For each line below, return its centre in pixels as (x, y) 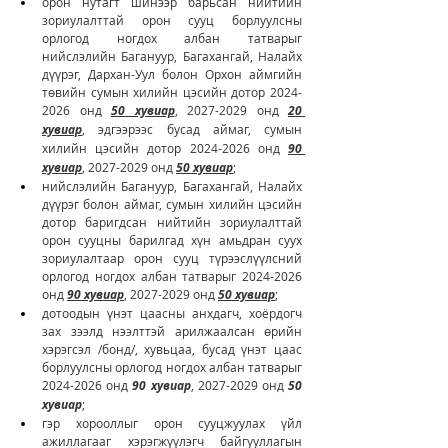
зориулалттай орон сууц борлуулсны (172, 19)
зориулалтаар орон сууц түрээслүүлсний (172, 257)
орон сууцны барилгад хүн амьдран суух (172, 239)
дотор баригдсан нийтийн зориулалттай (172, 221)
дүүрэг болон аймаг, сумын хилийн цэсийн (172, 203)
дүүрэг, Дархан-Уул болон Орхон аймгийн (172, 73)
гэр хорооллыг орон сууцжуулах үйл (172, 422)
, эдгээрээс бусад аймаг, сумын (192, 128)
